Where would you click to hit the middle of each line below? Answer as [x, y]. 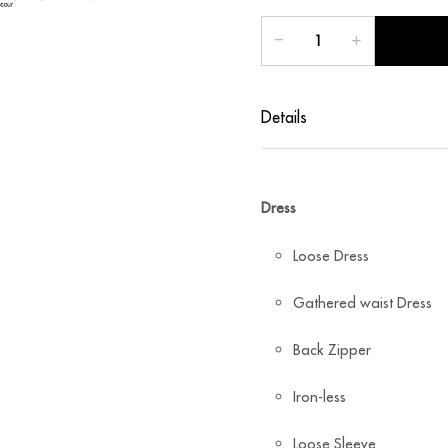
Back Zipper [331, 349]
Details [283, 117]
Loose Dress [330, 255]
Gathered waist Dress [362, 302]
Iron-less [319, 396]
